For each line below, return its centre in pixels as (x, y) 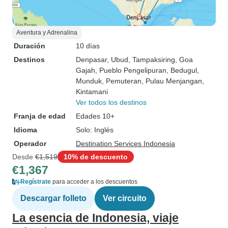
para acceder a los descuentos (94, 182)
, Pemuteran (122, 81)
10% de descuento (96, 156)
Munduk (89, 81)
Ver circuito (125, 198)
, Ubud (118, 60)
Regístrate (36, 182)
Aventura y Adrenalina (47, 33)
